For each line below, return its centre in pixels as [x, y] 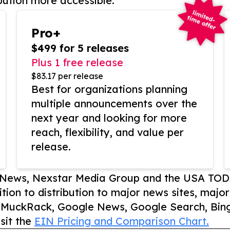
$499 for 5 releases [80, 48]
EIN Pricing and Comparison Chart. [122, 221]
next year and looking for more [109, 118]
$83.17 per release [67, 76]
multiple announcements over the [114, 104]
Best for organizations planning [109, 89]
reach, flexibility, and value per [108, 132]
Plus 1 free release [77, 63]
